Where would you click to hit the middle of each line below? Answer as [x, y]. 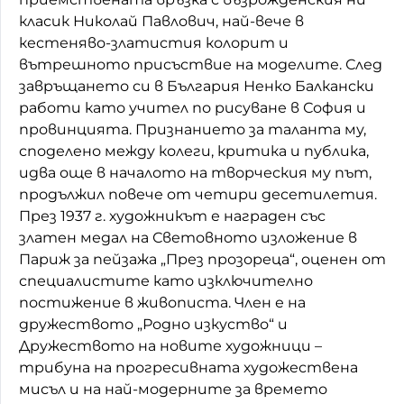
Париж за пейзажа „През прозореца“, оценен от [202, 259]
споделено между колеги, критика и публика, [194, 151]
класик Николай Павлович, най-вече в [161, 21]
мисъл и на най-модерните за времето [173, 389]
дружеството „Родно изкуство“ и [153, 324]
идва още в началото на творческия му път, [195, 172]
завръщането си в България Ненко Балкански [197, 86]
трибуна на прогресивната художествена [188, 367]
